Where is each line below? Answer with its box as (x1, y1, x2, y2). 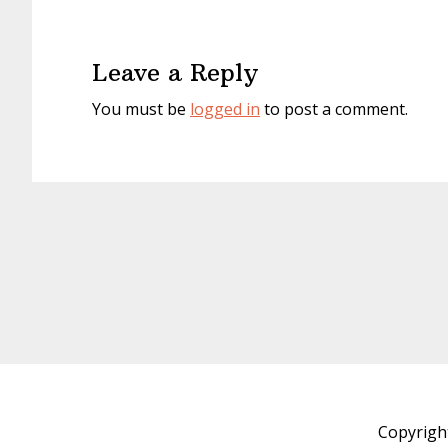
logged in (190, 98, 260, 120)
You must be (92, 98, 190, 120)
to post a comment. (260, 98, 408, 120)
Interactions (31, 32, 205, 69)
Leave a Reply (92, 57, 258, 87)
